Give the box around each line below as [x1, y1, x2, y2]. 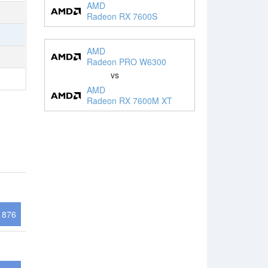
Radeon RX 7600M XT [86, 94, 172, 106]
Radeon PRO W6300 [86, 55, 166, 68]
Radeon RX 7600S [86, 10, 157, 22]
